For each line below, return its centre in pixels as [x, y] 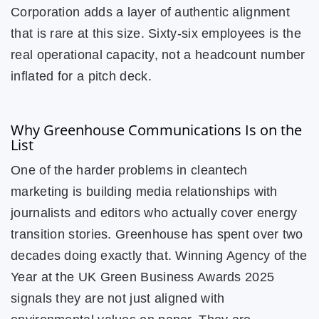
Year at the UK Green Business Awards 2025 [143, 277]
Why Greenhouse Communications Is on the [156, 130]
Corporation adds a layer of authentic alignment [151, 12]
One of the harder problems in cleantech [129, 171]
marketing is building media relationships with [144, 192]
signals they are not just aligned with [118, 299]
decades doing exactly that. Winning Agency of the [159, 256]
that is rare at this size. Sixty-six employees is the [156, 34]
